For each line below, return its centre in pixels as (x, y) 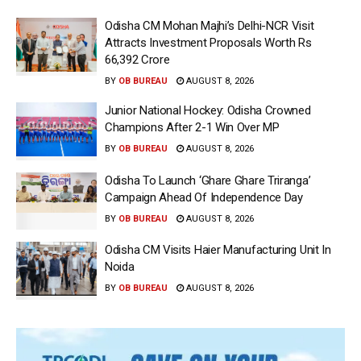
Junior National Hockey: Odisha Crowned (208, 111)
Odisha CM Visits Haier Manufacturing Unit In (218, 250)
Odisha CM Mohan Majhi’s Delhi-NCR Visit (210, 26)
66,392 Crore (137, 60)
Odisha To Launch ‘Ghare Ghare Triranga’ (208, 180)
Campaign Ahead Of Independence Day (204, 197)
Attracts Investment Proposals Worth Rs (208, 43)
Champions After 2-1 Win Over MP (192, 128)
